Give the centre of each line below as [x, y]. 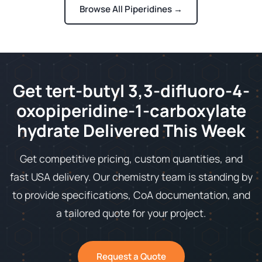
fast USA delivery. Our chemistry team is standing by [131, 177]
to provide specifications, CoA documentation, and [131, 195]
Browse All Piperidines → [131, 9]
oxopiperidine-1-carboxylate [131, 111]
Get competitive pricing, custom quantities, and [131, 159]
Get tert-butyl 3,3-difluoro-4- [131, 91]
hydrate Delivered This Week [131, 131]
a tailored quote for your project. [131, 213]
